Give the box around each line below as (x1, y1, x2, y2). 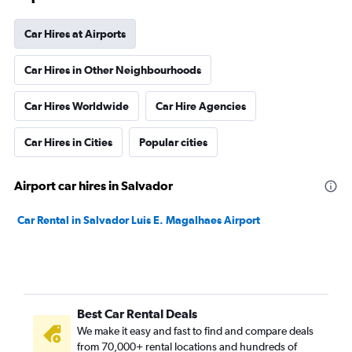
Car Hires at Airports (24, 27, 126, 40)
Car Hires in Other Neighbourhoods (24, 64, 201, 76)
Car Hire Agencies (156, 100, 246, 112)
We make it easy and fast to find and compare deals (77, 324, 313, 337)
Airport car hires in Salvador (14, 178, 173, 192)
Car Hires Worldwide (24, 100, 129, 112)
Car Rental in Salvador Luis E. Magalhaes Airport (17, 214, 260, 226)
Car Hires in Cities (24, 136, 112, 148)
